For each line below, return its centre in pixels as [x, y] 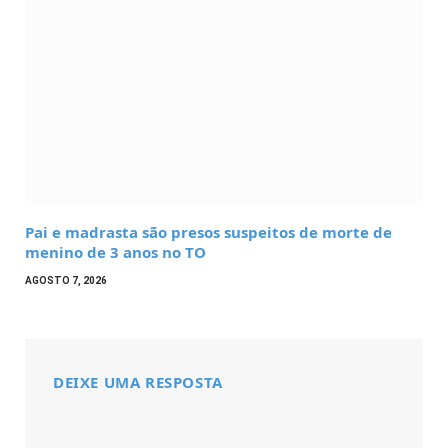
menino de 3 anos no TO [115, 252]
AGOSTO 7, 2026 [66, 281]
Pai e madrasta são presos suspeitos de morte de [208, 232]
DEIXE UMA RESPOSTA [138, 382]
